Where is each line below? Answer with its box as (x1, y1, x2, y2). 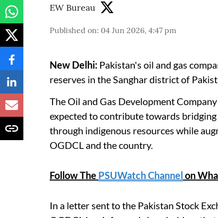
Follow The (50, 169, 98, 181)
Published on (50, 25, 97, 35)
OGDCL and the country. (50, 139, 153, 151)
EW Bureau (50, 2, 95, 14)
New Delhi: (50, 58, 97, 71)
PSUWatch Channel (98, 169, 183, 181)
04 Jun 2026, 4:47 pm (101, 25, 176, 35)
